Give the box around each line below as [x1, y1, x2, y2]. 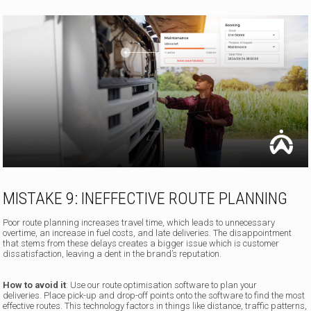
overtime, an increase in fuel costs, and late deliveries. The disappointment [3, 228, 292, 239]
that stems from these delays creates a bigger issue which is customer [3, 238, 280, 249]
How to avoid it [3, 280, 67, 291]
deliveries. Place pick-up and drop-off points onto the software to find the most [3, 290, 305, 301]
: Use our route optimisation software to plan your [66, 280, 258, 291]
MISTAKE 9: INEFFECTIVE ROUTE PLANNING [3, 189, 288, 209]
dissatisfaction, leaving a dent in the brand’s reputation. [3, 249, 222, 260]
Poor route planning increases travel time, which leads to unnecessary [3, 217, 276, 228]
